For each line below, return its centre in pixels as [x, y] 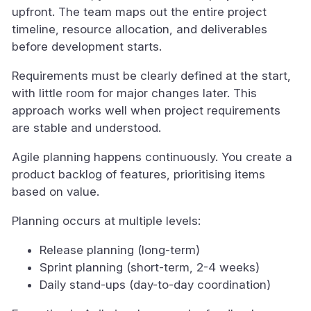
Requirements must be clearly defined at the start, [151, 76]
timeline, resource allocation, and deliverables [140, 30]
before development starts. [87, 47]
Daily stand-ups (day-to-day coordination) [155, 285]
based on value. [56, 192]
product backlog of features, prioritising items [138, 175]
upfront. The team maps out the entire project [139, 12]
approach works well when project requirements [146, 111]
